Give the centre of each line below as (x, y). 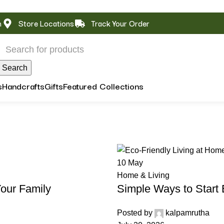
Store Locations (46, 23)
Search (14, 68)
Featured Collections (103, 86)
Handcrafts (23, 86)
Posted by (135, 213)
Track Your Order (120, 23)
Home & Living (143, 175)
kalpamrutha (187, 213)
